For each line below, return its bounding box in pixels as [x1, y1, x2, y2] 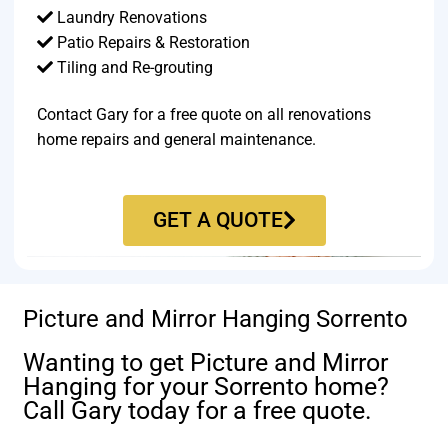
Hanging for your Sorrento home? [23, 372, 390, 402]
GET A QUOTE [152, 207, 283, 232]
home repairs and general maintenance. [37, 130, 317, 150]
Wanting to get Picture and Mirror [23, 348, 389, 378]
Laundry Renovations [53, 7, 208, 27]
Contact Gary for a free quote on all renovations [37, 105, 372, 125]
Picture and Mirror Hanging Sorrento [23, 305, 409, 334]
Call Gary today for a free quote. [23, 396, 373, 426]
